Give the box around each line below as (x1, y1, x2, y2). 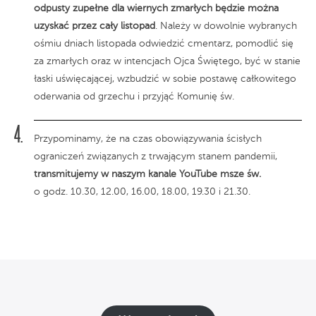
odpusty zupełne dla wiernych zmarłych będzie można (34, 3, 279, 13)
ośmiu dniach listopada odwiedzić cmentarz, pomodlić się (34, 38, 293, 49)
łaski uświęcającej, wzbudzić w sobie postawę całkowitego (34, 73, 296, 84)
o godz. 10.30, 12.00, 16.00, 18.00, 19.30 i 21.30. (34, 186, 250, 197)
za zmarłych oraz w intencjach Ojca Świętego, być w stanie (34, 56, 300, 66)
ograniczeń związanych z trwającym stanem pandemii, (34, 151, 277, 162)
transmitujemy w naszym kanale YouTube (34, 169, 217, 179)
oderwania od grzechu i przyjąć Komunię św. (34, 91, 234, 102)
